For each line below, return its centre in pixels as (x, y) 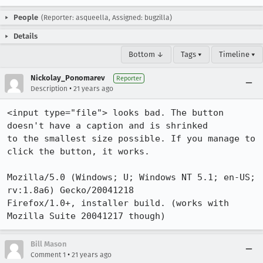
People (26, 17)
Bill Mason (48, 244)
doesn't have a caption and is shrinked (107, 126)
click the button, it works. (78, 151)
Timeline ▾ (237, 54)
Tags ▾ (191, 54)
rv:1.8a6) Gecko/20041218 (70, 190)
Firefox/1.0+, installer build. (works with (118, 203)
